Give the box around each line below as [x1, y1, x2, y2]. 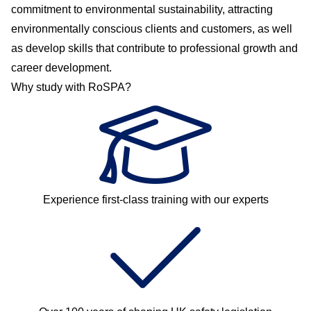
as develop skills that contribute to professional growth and [11, 42, 298, 54]
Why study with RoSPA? [11, 81, 131, 93]
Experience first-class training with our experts [42, 193, 269, 205]
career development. [11, 61, 112, 74]
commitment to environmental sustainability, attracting [11, 3, 273, 15]
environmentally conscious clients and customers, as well [11, 22, 292, 35]
